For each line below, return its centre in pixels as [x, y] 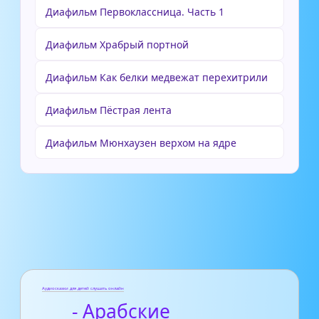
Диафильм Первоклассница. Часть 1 [135, 12]
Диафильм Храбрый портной [117, 45]
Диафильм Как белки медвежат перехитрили [157, 78]
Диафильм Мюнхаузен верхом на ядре [141, 143]
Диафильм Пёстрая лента [109, 110]
